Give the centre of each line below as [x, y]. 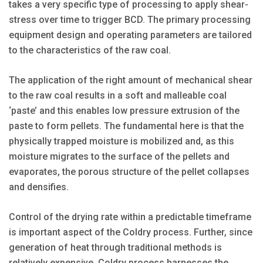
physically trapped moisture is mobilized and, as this [122, 141]
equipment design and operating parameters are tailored [130, 35]
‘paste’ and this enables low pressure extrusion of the [124, 110]
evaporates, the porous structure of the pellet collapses [129, 171]
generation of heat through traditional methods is [115, 247]
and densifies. [39, 187]
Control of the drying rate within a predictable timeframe [130, 217]
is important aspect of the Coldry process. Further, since [131, 232]
